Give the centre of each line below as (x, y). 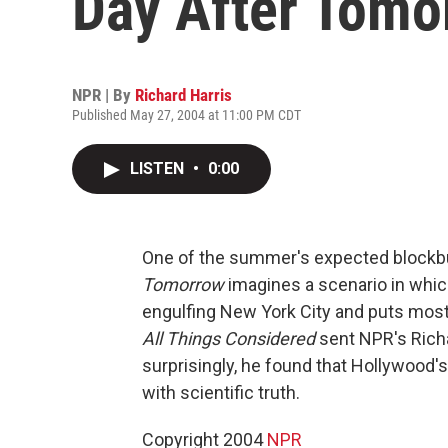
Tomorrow (183, 284)
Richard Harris (183, 95)
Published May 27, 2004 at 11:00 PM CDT (186, 115)
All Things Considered (228, 338)
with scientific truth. (221, 392)
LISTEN (159, 168)
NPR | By (103, 95)
